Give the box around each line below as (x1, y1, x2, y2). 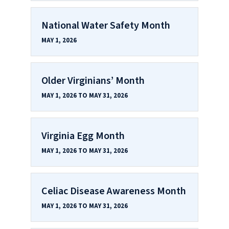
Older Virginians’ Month (41, 73, 145, 88)
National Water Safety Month (41, 18, 170, 33)
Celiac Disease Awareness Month (41, 184, 186, 198)
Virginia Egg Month (41, 128, 125, 143)
